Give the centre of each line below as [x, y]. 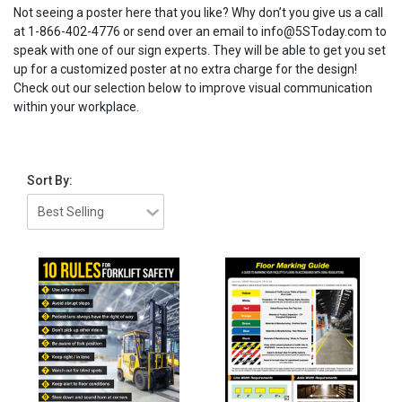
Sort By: [50, 180]
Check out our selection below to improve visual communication [193, 88]
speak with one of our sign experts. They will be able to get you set [200, 50]
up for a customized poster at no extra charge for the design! [185, 69]
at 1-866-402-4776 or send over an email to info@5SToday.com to [200, 31]
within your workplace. [76, 107]
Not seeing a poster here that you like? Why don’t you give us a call [198, 13]
